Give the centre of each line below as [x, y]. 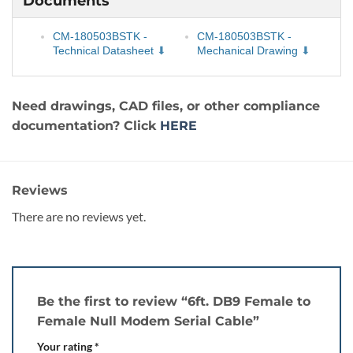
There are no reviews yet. [79, 217]
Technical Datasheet [103, 50]
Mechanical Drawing [247, 50]
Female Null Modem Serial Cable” [150, 321]
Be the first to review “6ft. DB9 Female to [174, 301]
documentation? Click [86, 126]
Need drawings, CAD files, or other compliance [166, 106]
